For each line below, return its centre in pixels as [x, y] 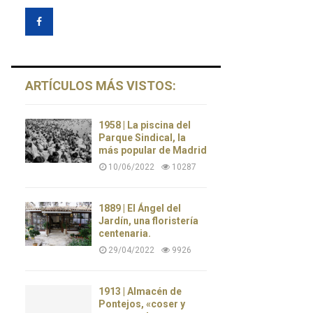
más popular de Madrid [153, 150]
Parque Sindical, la [142, 137]
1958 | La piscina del [145, 125]
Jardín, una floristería [148, 220]
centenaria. [125, 233]
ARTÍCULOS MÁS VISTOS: [101, 85]
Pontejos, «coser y [142, 304]
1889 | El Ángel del [140, 208]
